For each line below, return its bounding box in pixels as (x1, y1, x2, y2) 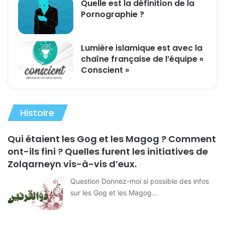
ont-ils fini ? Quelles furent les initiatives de (8, 145, 208, 158)
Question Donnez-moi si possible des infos (70, 176, 209, 185)
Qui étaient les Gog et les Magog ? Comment (8, 132, 216, 145)
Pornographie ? (81, 8, 149, 20)
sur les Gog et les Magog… (70, 188, 158, 197)
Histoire (20, 106, 54, 119)
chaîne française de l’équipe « (81, 53, 204, 65)
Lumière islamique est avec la (81, 42, 203, 54)
